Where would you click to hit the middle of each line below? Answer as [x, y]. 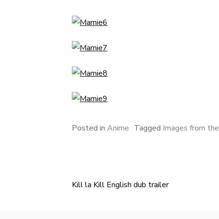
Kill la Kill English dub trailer [120, 185]
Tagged [148, 128]
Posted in [89, 128]
